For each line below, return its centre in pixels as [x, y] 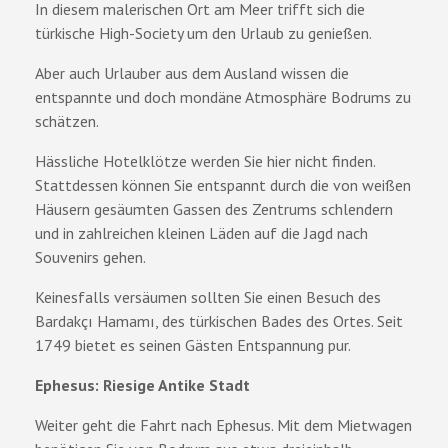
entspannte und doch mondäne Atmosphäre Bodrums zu [223, 96]
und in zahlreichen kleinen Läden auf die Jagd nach [201, 232]
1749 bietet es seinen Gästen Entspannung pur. [193, 344]
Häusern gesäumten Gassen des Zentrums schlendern [214, 208]
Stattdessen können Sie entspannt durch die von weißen [223, 184]
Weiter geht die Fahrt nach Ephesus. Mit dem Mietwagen [223, 424]
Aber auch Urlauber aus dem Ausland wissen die [192, 72]
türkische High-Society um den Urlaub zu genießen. [203, 32]
